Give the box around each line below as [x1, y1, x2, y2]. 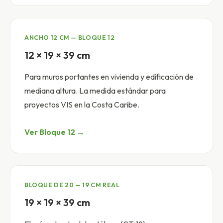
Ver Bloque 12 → [24, 127, 85, 137]
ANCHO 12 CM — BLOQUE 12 [24, 34, 115, 42]
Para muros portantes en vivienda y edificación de [24, 72, 194, 82]
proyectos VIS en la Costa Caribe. [24, 100, 139, 110]
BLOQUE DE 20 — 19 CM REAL [24, 181, 120, 189]
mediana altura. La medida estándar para [24, 86, 166, 96]
